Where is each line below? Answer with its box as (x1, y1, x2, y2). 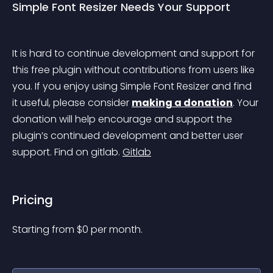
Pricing (12, 191, 53, 208)
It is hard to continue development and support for (12, 46, 257, 60)
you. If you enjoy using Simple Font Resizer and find (12, 79, 254, 93)
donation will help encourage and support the (12, 112, 235, 126)
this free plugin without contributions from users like (12, 63, 257, 77)
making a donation (132, 96, 233, 110)
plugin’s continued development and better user (12, 129, 246, 143)
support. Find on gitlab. (12, 145, 122, 159)
